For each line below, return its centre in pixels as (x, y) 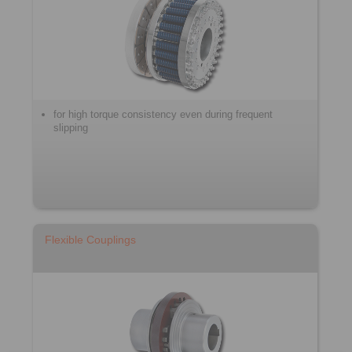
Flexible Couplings (90, 240)
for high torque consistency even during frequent (163, 114)
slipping (71, 128)
